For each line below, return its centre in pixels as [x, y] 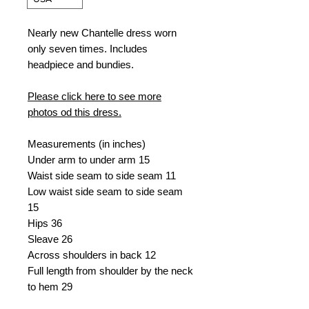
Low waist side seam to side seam [105, 192]
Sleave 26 [50, 239]
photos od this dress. [74, 112]
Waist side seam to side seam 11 [102, 176]
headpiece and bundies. [81, 65]
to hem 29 [50, 287]
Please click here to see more [94, 97]
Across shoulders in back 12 [92, 255]
